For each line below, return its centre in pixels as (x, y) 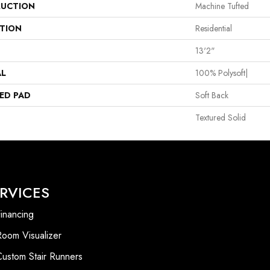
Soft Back (212, 95)
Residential (214, 28)
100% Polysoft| (221, 73)
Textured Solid (221, 117)
